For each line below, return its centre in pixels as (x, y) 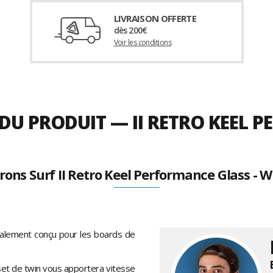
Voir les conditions (143, 43)
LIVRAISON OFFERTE (155, 19)
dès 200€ (130, 30)
